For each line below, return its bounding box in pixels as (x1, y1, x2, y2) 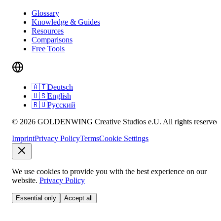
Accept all (64, 194, 93, 202)
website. (12, 176, 37, 184)
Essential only (16, 194, 56, 202)
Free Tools (32, 44, 65, 53)
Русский (47, 100, 75, 109)
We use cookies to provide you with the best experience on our (12, 167, 207, 176)
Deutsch (47, 82, 73, 91)
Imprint (12, 134, 35, 143)
